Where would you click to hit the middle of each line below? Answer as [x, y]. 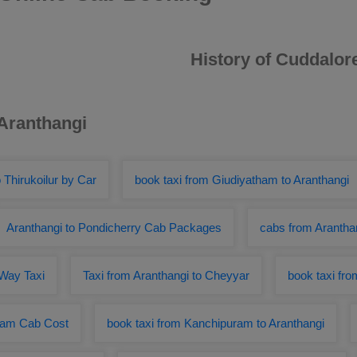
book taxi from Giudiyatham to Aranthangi [242, 180]
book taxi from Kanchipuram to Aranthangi [216, 323]
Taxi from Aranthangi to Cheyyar [166, 275]
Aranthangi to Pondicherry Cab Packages [114, 228]
